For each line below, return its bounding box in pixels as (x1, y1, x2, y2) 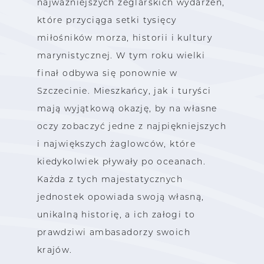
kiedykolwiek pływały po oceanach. (37, 156, 206, 167)
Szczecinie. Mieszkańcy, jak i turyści (37, 85, 212, 96)
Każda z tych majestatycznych (37, 173, 183, 184)
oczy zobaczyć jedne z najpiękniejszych (37, 120, 226, 131)
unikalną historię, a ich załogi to (37, 209, 196, 220)
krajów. (37, 244, 72, 255)
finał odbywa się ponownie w (37, 67, 178, 78)
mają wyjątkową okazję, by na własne (37, 103, 217, 114)
